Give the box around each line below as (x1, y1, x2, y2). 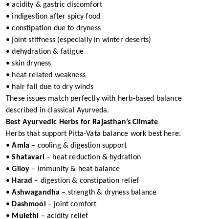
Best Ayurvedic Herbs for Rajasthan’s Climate (6, 118, 158, 126)
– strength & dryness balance (60, 189, 157, 197)
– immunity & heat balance (29, 165, 120, 173)
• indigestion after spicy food (6, 13, 101, 21)
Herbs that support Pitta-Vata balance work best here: (6, 130, 181, 138)
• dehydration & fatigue (6, 48, 84, 56)
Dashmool (12, 200, 46, 208)
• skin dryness (6, 60, 51, 67)
